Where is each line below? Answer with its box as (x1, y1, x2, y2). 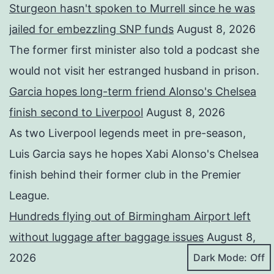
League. (9, 189, 50, 202)
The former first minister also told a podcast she (9, 43, 259, 57)
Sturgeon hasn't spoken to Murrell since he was (9, 2, 255, 15)
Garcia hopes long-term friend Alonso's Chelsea (9, 85, 256, 98)
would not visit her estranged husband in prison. (9, 64, 259, 78)
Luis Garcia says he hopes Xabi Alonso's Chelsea (9, 147, 259, 161)
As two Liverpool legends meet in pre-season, (9, 127, 246, 140)
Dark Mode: (193, 251, 247, 264)
